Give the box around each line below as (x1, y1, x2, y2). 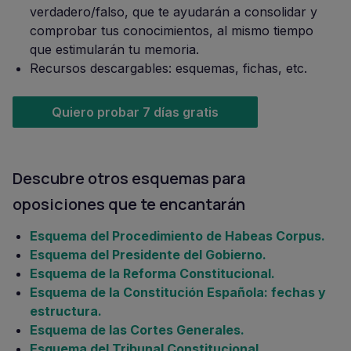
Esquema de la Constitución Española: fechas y (30, 284, 326, 300)
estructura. (30, 303, 102, 319)
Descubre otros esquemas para (13, 168, 245, 189)
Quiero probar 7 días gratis (52, 104, 219, 120)
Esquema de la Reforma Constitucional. (30, 266, 275, 281)
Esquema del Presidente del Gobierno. (30, 247, 266, 262)
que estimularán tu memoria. (30, 42, 199, 57)
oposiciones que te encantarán (13, 194, 245, 215)
